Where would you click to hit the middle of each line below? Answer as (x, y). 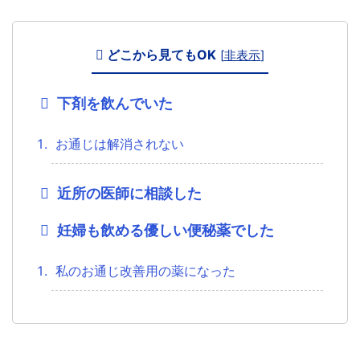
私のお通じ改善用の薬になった (145, 270)
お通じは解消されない (120, 143)
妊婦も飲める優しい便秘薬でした (165, 230)
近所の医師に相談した (129, 193)
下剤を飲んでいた (115, 103)
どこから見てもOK (162, 54)
